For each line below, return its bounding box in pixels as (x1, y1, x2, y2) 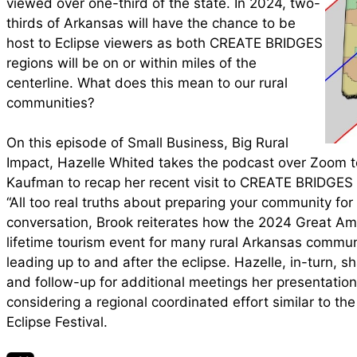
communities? (6, 95, 95, 111)
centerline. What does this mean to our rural (6, 75, 288, 91)
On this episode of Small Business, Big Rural (6, 135, 288, 151)
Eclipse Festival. (6, 314, 108, 330)
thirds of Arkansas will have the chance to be (6, 15, 296, 31)
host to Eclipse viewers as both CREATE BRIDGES (6, 35, 323, 51)
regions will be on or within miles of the (6, 55, 257, 71)
